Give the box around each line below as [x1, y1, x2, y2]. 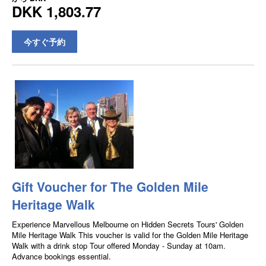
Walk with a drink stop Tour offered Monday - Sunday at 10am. [12, 240, 226, 252]
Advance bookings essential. [12, 251, 111, 262]
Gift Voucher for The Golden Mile [12, 178, 208, 196]
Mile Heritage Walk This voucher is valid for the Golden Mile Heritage [12, 229, 248, 241]
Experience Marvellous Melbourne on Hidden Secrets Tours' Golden [12, 218, 243, 230]
